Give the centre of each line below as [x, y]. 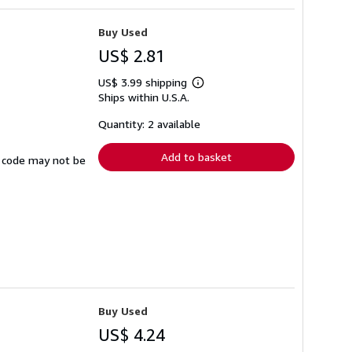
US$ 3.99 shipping [144, 82]
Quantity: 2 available [149, 123]
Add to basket [196, 156]
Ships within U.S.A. [144, 97]
